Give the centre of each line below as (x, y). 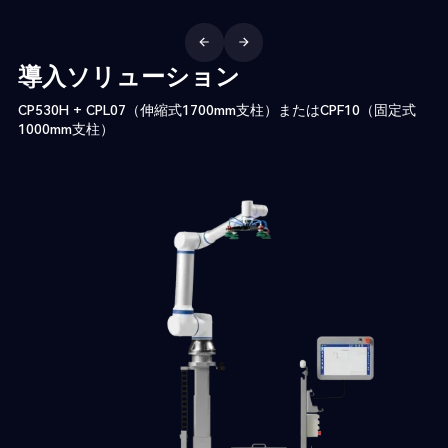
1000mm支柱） (65, 128)
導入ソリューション (128, 76)
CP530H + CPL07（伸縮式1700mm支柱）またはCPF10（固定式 (216, 109)
